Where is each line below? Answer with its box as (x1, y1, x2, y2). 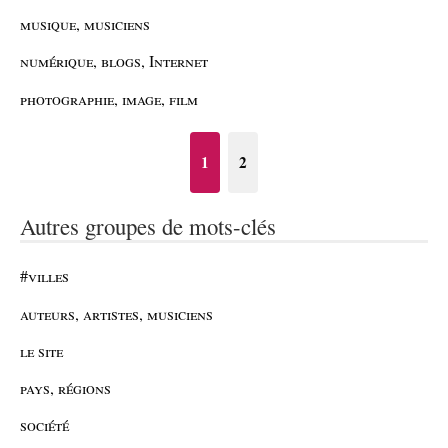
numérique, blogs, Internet (20, 50, 208, 72)
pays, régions (20, 377, 111, 399)
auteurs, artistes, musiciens (20, 302, 213, 324)
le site (20, 339, 63, 361)
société (20, 414, 69, 436)
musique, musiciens (20, 13, 150, 35)
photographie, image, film (20, 87, 198, 109)
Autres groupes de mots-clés (20, 211, 276, 242)
